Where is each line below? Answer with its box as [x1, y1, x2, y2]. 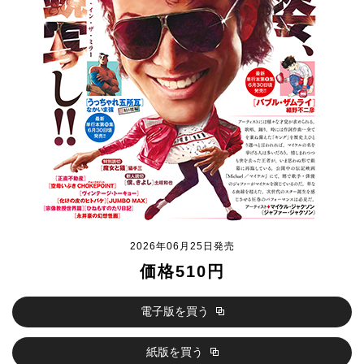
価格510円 [139, 262, 225, 280]
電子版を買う [140, 305, 212, 318]
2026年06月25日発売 [129, 240, 235, 252]
